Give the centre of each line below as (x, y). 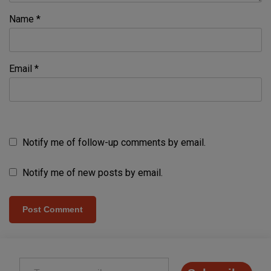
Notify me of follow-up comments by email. (114, 143)
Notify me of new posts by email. (93, 173)
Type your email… (33, 257)
